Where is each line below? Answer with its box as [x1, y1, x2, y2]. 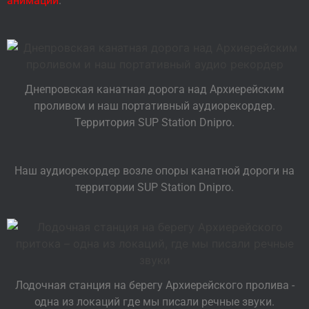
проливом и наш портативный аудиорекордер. [34, 99, 275, 113]
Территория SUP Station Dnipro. [74, 116, 235, 130]
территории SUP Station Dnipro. [75, 181, 234, 195]
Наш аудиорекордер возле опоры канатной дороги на [14, 164, 295, 178]
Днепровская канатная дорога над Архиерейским [25, 83, 284, 97]
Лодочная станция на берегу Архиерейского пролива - [14, 278, 295, 292]
